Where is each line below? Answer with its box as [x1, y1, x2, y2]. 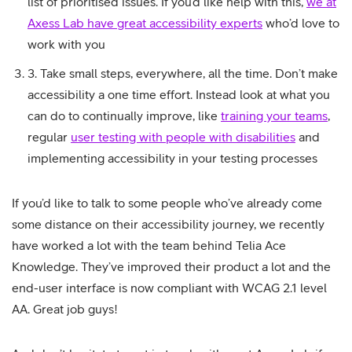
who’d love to [262, 16, 339, 30]
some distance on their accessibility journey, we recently [12, 217, 324, 231]
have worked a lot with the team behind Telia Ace [12, 238, 286, 252]
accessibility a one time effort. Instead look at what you [27, 87, 330, 101]
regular [27, 130, 71, 144]
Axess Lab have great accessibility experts [27, 16, 262, 30]
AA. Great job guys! [12, 302, 118, 316]
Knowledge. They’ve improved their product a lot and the [12, 259, 331, 273]
